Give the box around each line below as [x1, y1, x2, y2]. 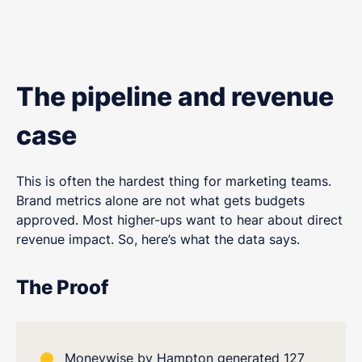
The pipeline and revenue [16, 80, 334, 112]
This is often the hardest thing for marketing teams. [16, 172, 331, 189]
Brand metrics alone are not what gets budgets [16, 192, 305, 208]
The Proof [16, 275, 108, 299]
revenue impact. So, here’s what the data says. [16, 230, 300, 247]
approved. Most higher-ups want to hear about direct [16, 211, 343, 228]
